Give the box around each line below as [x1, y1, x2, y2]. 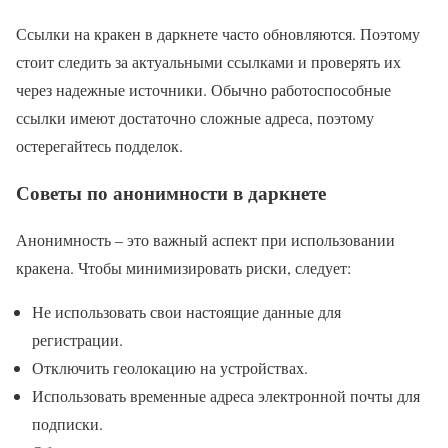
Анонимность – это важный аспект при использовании [16, 228, 395, 250]
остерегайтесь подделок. [16, 135, 183, 157]
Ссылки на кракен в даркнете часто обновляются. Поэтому [16, 23, 420, 45]
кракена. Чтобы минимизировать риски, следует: [16, 256, 351, 278]
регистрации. [32, 328, 123, 350]
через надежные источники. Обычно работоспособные [16, 79, 391, 101]
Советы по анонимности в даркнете [16, 179, 326, 207]
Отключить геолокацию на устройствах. [32, 356, 308, 378]
